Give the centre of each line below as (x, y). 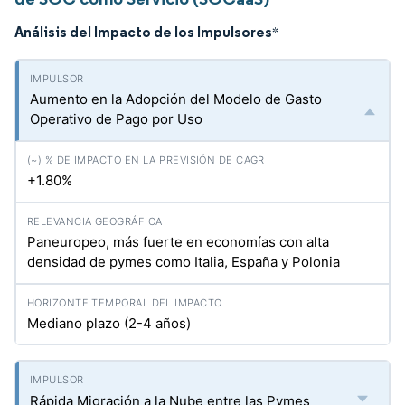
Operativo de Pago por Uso (116, 119)
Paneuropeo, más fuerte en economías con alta (178, 242)
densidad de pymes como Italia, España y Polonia (184, 262)
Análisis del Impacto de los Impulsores (143, 32)
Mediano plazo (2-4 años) (109, 323)
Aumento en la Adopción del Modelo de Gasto (176, 99)
